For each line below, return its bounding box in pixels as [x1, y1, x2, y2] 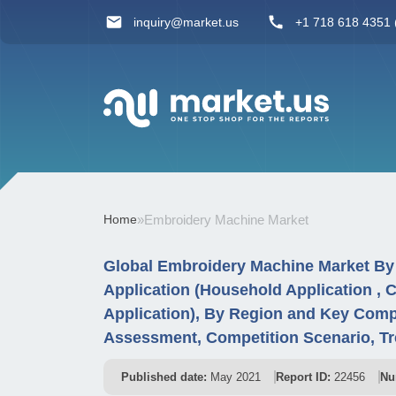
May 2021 [207, 370, 261, 384]
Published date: [121, 370, 207, 384]
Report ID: [276, 370, 331, 384]
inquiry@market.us [133, 14, 239, 29]
